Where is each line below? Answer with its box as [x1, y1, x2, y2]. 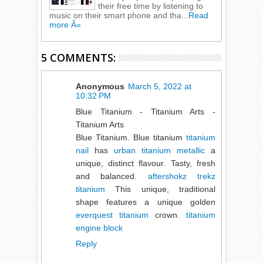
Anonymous [76, 82, 125, 92]
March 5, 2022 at [128, 82, 192, 92]
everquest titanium [76, 210, 149, 220]
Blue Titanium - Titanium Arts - [76, 107, 215, 117]
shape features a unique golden [76, 197, 215, 207]
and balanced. [76, 171, 148, 181]
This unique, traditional [105, 184, 215, 194]
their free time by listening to [98, 1, 204, 11]
